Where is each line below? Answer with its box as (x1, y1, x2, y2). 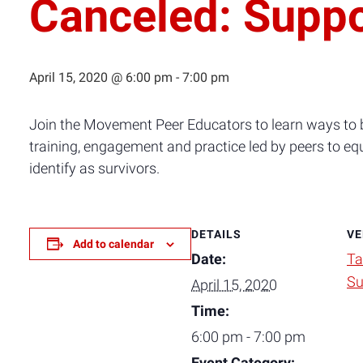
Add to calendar (72, 237, 154, 250)
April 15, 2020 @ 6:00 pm (29, 70, 173, 85)
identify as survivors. (29, 160, 160, 177)
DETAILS (191, 228, 241, 241)
